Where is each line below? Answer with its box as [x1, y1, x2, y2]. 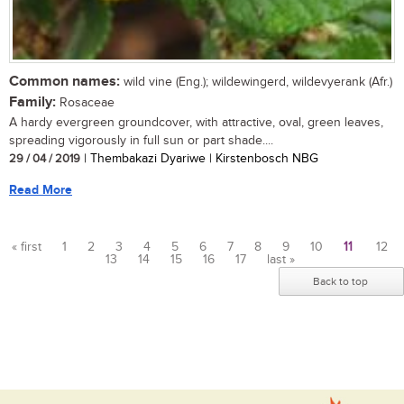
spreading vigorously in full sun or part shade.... [9, 133, 273, 149]
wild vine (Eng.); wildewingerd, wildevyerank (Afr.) [120, 75, 392, 90]
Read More [9, 182, 72, 198]
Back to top [313, 275, 368, 289]
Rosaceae [56, 96, 115, 111]
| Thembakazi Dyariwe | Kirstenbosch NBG [80, 151, 318, 167]
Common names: [9, 73, 120, 91]
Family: [9, 94, 56, 112]
